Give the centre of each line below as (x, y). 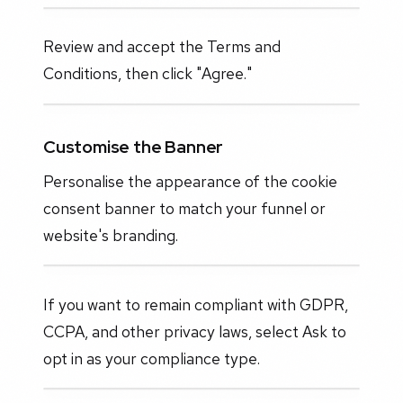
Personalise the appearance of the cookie (190, 181)
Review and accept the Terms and (162, 47)
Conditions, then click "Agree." (148, 74)
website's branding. (111, 235)
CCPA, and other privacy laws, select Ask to (195, 331)
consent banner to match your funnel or (184, 208)
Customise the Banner (134, 147)
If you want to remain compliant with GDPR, (196, 304)
